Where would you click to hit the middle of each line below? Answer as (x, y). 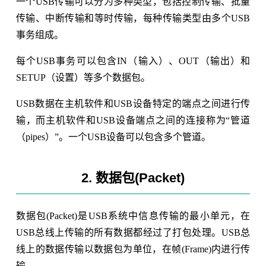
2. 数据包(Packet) (133, 178)
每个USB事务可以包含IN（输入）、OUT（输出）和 (133, 61)
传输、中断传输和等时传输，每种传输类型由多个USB (133, 18)
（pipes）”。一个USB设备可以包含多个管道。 (113, 137)
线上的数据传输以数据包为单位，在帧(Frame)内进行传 (133, 249)
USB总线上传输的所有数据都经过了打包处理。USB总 (133, 232)
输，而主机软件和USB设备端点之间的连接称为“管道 (133, 120)
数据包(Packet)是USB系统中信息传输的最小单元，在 (133, 216)
